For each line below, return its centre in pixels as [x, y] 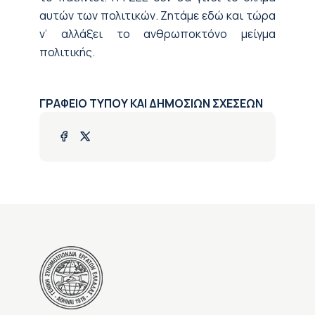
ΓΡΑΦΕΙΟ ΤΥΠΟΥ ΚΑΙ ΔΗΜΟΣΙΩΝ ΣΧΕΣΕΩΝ [151, 103]
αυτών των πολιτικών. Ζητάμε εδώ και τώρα [157, 15]
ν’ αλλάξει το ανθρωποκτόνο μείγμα [157, 34]
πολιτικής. [67, 52]
